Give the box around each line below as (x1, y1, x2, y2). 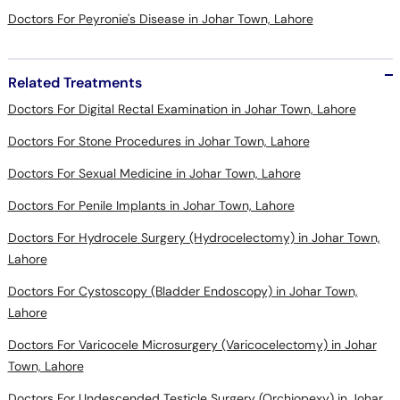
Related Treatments (7, 72, 142, 92)
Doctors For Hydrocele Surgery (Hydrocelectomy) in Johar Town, (7, 229, 380, 246)
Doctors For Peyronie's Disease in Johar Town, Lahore (7, 10, 313, 27)
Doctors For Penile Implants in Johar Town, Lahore (7, 196, 295, 213)
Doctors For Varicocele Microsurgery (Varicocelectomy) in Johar (7, 336, 377, 353)
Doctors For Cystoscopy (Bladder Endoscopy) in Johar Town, (7, 282, 358, 299)
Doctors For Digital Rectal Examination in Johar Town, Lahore (7, 100, 356, 117)
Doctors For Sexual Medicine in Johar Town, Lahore (7, 164, 301, 181)
